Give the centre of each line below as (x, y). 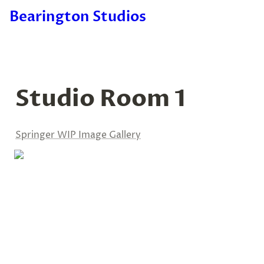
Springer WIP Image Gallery (78, 135)
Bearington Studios (78, 16)
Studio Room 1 (100, 99)
